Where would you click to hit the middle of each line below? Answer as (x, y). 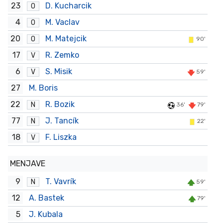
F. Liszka (61, 137)
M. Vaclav (62, 22)
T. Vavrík (60, 181)
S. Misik (58, 71)
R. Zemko (62, 55)
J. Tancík (62, 121)
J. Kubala (46, 214)
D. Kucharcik (68, 6)
